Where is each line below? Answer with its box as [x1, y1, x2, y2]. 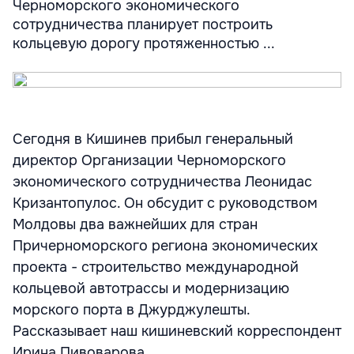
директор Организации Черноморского [13, 152, 286, 169]
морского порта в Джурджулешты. [13, 301, 250, 318]
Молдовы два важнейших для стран [13, 216, 258, 233]
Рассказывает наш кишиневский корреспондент [13, 322, 341, 340]
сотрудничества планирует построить [13, 16, 273, 33]
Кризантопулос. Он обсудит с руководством [13, 194, 318, 212]
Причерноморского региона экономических [13, 237, 318, 254]
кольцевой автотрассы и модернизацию [13, 280, 289, 297]
